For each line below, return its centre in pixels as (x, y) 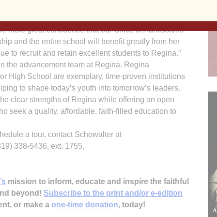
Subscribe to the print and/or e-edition (113, 193)
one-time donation (85, 204)
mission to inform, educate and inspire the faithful (97, 181)
